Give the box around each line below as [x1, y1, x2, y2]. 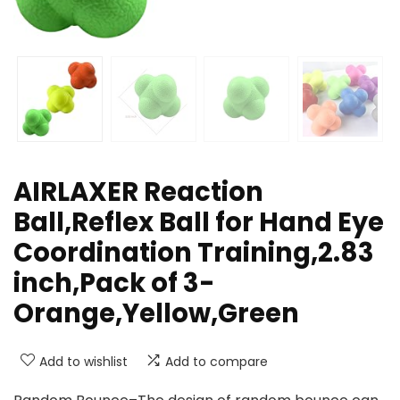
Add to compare [165, 353, 268, 371]
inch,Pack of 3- [13, 265, 215, 302]
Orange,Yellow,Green [13, 296, 299, 332]
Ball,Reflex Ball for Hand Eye [13, 204, 384, 241]
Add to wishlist [39, 353, 128, 371]
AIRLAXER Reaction [13, 174, 263, 211]
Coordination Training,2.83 [13, 235, 374, 271]
